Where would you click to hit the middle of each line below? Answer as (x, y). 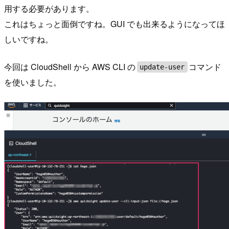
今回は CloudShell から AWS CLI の (70, 67)
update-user (162, 67)
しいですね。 (29, 39)
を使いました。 (33, 82)
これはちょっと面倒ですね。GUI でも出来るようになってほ (114, 24)
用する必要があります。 (49, 9)
